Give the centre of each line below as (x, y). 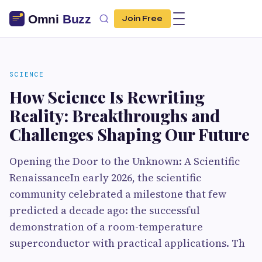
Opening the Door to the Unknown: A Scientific (125, 161)
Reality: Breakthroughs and (115, 116)
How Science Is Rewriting (107, 97)
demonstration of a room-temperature (106, 227)
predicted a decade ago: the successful (105, 210)
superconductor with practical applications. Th (127, 243)
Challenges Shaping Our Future (130, 134)
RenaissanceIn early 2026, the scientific (105, 177)
